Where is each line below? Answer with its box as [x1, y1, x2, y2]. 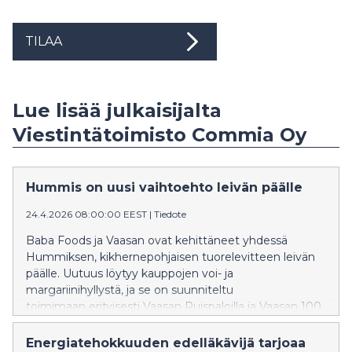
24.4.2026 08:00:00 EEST [26, 208, 147, 221]
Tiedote [154, 208, 186, 221]
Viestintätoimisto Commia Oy [13, 123, 306, 147]
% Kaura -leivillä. [26, 316, 111, 331]
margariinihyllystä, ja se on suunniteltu [26, 283, 233, 298]
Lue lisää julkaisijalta [13, 99, 222, 123]
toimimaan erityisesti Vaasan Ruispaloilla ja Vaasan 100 [26, 299, 321, 314]
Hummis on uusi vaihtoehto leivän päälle [26, 180, 302, 196]
